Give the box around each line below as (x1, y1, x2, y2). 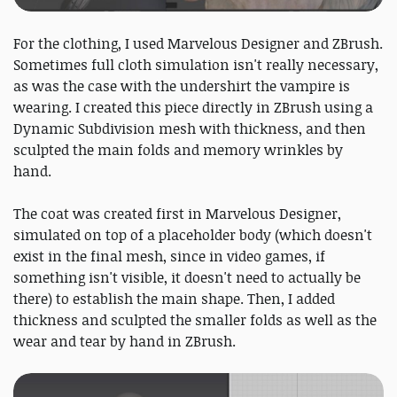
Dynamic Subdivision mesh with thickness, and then (13, 118, 366, 138)
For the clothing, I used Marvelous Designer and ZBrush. (13, 33, 383, 53)
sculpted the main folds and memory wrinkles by (13, 139, 343, 160)
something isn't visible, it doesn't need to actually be (13, 267, 361, 287)
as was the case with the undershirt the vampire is (13, 75, 350, 96)
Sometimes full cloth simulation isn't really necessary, (13, 54, 378, 74)
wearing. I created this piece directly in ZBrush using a (13, 97, 373, 117)
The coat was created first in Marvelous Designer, (13, 203, 341, 223)
